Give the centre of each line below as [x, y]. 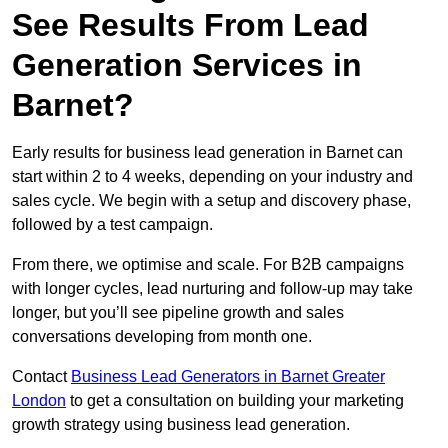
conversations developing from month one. [162, 337]
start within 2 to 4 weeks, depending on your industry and [212, 177]
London [39, 401]
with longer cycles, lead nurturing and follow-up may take [212, 289]
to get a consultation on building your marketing [235, 401]
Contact [41, 377]
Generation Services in [187, 65]
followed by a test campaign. [112, 225]
